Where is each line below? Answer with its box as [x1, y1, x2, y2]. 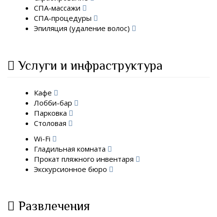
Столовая [34, 118, 68, 128]
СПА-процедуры [34, 13, 93, 23]
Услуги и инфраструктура [18, 58, 163, 73]
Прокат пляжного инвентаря [34, 154, 136, 164]
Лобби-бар [34, 98, 74, 108]
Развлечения [18, 199, 90, 213]
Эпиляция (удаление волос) [34, 23, 132, 33]
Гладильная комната [34, 143, 108, 154]
